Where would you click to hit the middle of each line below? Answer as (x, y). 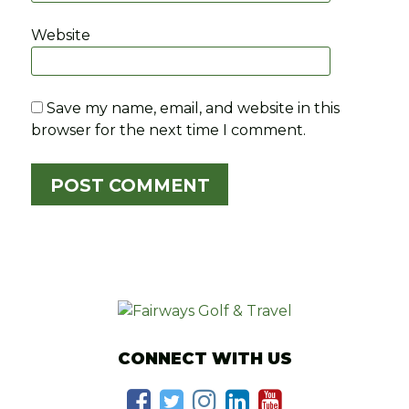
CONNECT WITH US (204, 359)
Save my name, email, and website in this (194, 109)
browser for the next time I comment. (169, 131)
